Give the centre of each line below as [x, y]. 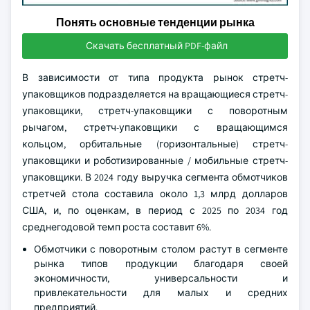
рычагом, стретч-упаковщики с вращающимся [155, 127]
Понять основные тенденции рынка [155, 22]
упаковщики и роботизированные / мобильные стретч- [155, 161]
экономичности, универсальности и [161, 278]
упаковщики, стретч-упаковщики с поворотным [155, 111]
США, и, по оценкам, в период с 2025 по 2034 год [155, 210]
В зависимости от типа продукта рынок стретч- [155, 77]
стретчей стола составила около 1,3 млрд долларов [155, 194]
